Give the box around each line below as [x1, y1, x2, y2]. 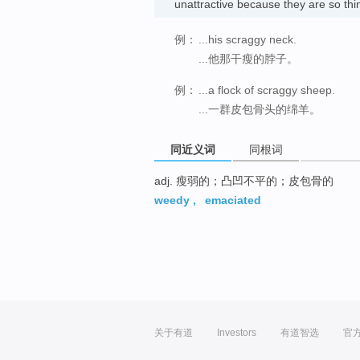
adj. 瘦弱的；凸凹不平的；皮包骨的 [154, 174, 333, 188]
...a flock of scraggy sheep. [198, 83, 335, 96]
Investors [217, 327, 256, 338]
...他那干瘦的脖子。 [198, 51, 298, 65]
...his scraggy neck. [198, 32, 297, 46]
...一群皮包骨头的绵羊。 [198, 102, 321, 116]
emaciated [205, 194, 261, 207]
